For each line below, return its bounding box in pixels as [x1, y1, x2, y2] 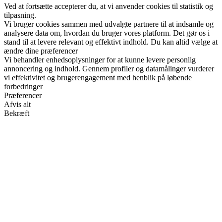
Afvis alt [4, 100, 31, 109]
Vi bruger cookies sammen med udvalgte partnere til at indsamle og [4, 20, 214, 29]
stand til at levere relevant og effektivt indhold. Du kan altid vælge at [4, 38, 218, 47]
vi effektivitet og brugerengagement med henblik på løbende [4, 73, 192, 82]
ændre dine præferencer [4, 47, 78, 55]
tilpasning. [4, 11, 36, 20]
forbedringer [4, 82, 43, 91]
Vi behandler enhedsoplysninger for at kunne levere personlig [4, 55, 196, 64]
